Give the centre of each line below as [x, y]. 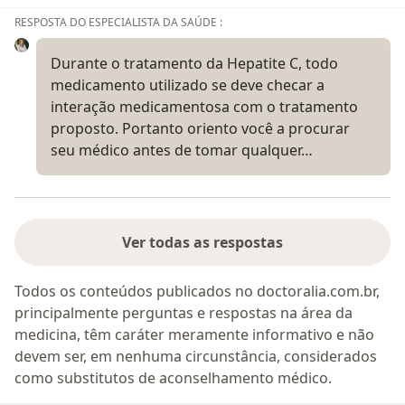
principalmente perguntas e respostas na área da [184, 313]
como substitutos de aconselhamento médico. [173, 378]
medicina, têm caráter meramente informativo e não [194, 335]
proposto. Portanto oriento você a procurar [200, 129]
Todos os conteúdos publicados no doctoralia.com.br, [197, 292]
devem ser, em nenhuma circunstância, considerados [196, 357]
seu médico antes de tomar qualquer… [182, 151]
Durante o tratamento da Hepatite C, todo [194, 64]
